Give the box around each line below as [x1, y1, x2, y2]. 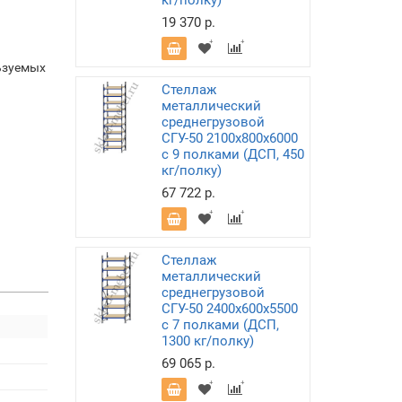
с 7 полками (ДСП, [161, 317, 279, 333]
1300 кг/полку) [161, 333, 254, 349]
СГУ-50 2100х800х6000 [161, 130, 298, 146]
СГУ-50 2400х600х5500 [161, 301, 298, 317]
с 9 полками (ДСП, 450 [161, 146, 304, 162]
